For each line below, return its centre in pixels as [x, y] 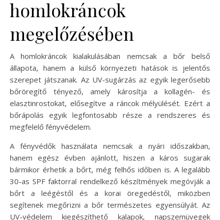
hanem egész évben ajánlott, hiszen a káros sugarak [110, 158]
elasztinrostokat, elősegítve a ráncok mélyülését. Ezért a [110, 103]
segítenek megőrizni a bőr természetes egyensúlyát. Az [110, 205]
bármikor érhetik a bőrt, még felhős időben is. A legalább [110, 170]
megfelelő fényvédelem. [51, 127]
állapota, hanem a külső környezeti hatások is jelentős [110, 68]
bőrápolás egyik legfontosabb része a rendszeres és [110, 115]
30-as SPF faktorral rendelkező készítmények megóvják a [110, 181]
